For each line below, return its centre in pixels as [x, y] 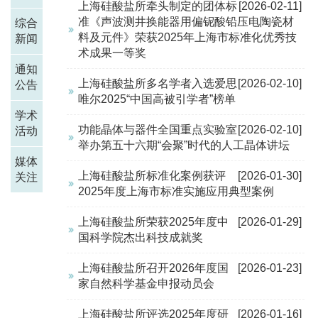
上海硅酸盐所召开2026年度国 [153, 268]
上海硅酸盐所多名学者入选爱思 [157, 84]
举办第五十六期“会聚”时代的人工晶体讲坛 [183, 146]
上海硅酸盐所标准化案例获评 [152, 176]
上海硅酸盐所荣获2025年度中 [153, 222]
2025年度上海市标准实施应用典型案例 [176, 192]
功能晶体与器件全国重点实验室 [157, 130]
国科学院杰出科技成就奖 [140, 238]
